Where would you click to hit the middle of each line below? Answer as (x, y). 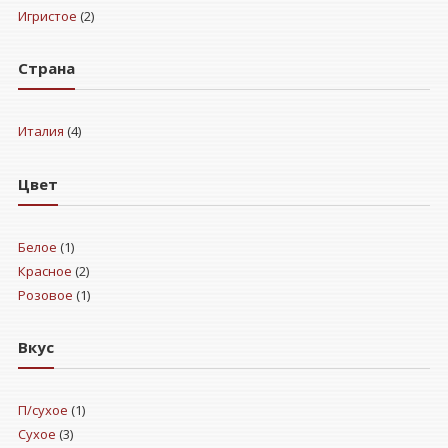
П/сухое (42, 410)
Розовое (45, 294)
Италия (40, 131)
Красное (44, 270)
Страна (46, 68)
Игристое (47, 15)
